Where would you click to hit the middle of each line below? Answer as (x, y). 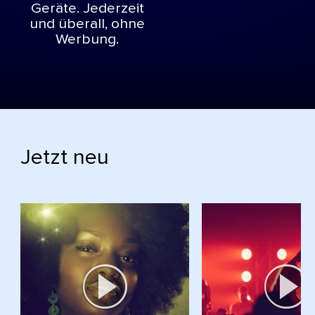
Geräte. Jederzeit (87, 9)
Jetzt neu (65, 157)
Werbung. (88, 40)
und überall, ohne (88, 24)
